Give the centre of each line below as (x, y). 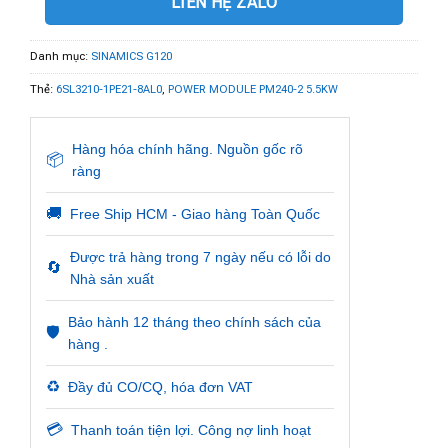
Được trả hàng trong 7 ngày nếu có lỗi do (200, 256)
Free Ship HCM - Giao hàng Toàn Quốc (195, 213)
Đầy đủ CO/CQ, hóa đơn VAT (160, 386)
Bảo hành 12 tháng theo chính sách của (194, 321)
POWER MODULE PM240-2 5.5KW (253, 89)
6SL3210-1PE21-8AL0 (109, 89)
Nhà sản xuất (112, 278)
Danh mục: (60, 56)
